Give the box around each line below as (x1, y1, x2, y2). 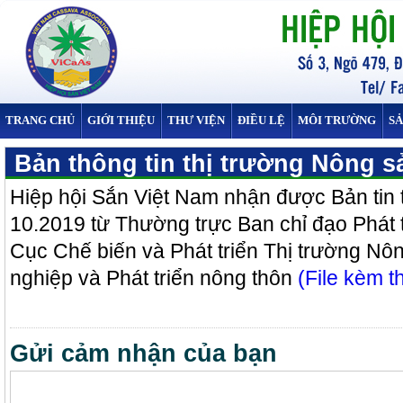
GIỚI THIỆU (87, 113, 155, 127)
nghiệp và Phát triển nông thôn (10, 266, 298, 290)
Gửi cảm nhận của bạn (10, 340, 277, 367)
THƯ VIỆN (167, 113, 225, 127)
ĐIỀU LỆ (237, 113, 285, 127)
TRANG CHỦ (5, 113, 75, 127)
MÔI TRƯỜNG (298, 113, 376, 127)
